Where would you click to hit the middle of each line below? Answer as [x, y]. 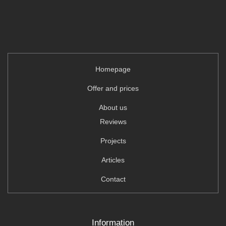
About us [113, 107]
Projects [113, 140]
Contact [113, 179]
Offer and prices [113, 88]
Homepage [113, 69]
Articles [113, 160]
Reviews [113, 121]
